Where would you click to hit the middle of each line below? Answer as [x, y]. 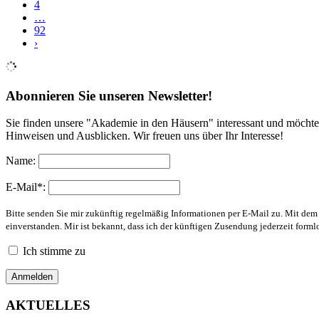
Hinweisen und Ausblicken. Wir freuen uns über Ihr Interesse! [145, 136]
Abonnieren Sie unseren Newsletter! [109, 95]
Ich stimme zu [54, 251]
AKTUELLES [48, 305]
